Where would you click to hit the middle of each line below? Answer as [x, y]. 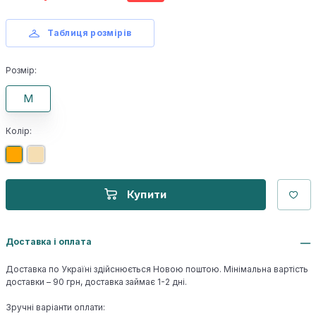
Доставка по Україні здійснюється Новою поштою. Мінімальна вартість [157, 269]
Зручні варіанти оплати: [55, 308]
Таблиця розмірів [90, 33]
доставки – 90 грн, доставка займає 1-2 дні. [96, 282]
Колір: [18, 131]
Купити [147, 195]
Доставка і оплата [48, 242]
